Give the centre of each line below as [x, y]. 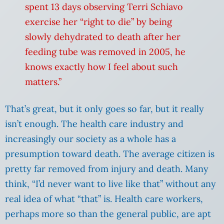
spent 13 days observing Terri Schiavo [104, 7]
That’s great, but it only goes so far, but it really [104, 109]
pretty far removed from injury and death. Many [107, 169]
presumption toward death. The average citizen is [110, 154]
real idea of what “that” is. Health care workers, [104, 199]
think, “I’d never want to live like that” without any [110, 184]
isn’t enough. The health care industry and [94, 124]
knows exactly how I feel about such [101, 67]
